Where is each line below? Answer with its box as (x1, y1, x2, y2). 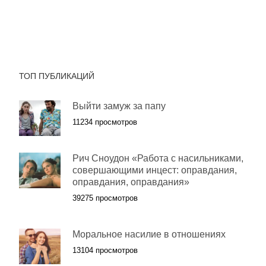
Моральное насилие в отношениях (72, 229, 226, 239)
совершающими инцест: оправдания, (72, 165, 237, 175)
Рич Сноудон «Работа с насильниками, (72, 153, 243, 163)
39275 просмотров (72, 194, 138, 202)
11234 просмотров (72, 118, 137, 126)
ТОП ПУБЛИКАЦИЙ (19, 71, 94, 81)
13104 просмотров (72, 246, 138, 255)
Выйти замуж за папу (72, 101, 166, 111)
